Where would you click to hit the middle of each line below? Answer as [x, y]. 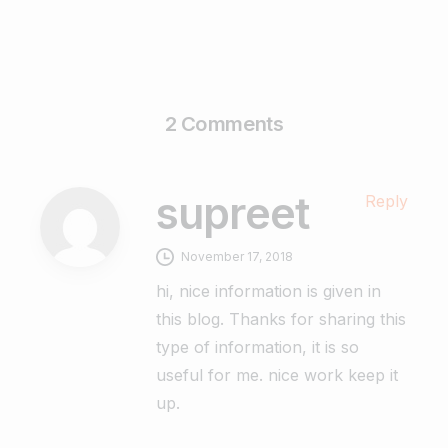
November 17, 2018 [237, 256]
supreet [233, 213]
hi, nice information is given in [268, 290]
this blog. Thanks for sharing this [281, 318]
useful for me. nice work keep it [277, 374]
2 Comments [224, 123]
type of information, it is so [257, 346]
